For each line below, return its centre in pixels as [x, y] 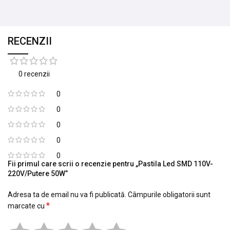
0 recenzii [34, 74]
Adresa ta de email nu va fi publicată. [67, 195]
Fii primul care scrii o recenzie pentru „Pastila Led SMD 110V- [110, 164]
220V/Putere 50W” [38, 174]
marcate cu [27, 206]
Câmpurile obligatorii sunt [169, 195]
